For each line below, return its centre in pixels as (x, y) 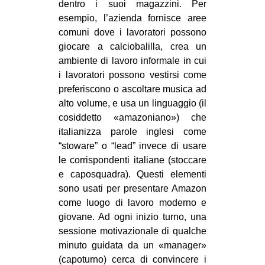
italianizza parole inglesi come (132, 131)
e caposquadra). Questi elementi (132, 174)
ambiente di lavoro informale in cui (132, 60)
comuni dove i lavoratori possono (132, 32)
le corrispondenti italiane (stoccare (132, 160)
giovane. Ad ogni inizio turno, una (132, 216)
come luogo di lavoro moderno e (132, 202)
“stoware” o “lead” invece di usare (132, 146)
